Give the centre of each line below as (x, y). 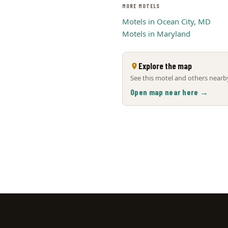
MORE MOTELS (141, 6)
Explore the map (165, 66)
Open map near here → (169, 92)
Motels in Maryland (156, 34)
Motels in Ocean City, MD (166, 21)
